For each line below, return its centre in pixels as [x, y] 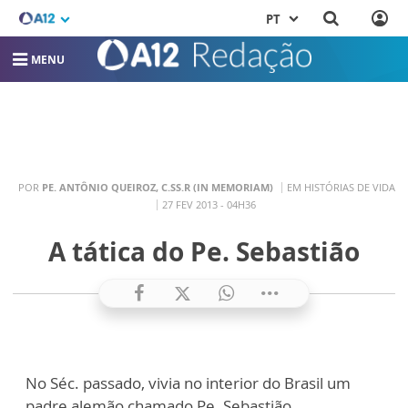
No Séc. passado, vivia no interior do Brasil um [188, 383]
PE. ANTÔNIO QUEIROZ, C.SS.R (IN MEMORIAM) [157, 187]
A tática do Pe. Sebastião [204, 252]
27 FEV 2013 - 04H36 [209, 204]
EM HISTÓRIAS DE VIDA [341, 187]
